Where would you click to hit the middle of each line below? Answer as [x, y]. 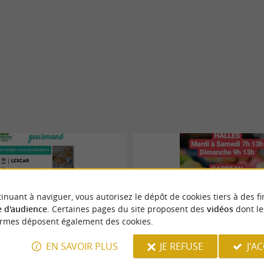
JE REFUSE [181, 246]
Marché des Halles [169, 232]
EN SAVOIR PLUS [82, 246]
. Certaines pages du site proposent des [127, 209]
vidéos [220, 209]
